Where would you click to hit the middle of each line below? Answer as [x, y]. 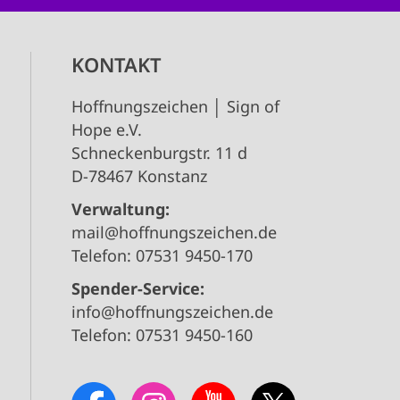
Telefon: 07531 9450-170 [162, 256]
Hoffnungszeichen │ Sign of [175, 107]
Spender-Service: [137, 289]
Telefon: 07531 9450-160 [162, 335]
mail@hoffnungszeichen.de [174, 233]
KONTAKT [116, 65]
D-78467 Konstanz [139, 176]
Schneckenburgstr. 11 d [159, 153]
